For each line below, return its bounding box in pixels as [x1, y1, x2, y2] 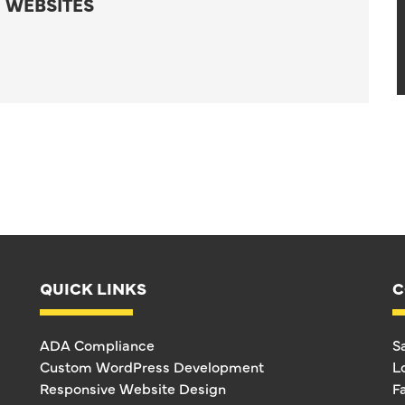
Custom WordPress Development [39, 356, 264, 377]
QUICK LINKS [39, 277, 146, 300]
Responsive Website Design [39, 378, 226, 399]
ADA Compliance [39, 334, 155, 355]
